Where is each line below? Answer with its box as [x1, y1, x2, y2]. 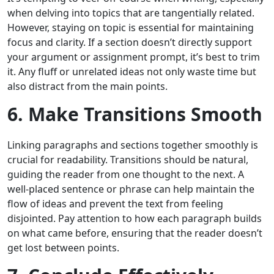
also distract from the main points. [7, 80, 168, 94]
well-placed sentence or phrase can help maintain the [7, 182, 254, 196]
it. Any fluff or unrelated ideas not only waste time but [7, 65, 256, 79]
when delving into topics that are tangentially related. [7, 6, 254, 20]
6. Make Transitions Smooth [7, 102, 262, 127]
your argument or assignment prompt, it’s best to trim [7, 50, 260, 64]
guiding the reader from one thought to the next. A [7, 168, 244, 182]
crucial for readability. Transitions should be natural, [7, 153, 248, 167]
